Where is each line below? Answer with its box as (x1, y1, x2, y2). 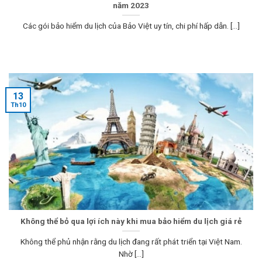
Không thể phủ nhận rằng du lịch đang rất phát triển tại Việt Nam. (20, 236, 242, 246)
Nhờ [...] (118, 249, 144, 258)
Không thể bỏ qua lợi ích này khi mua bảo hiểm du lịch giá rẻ (20, 216, 242, 226)
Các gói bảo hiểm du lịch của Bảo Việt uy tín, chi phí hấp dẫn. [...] (22, 20, 240, 30)
